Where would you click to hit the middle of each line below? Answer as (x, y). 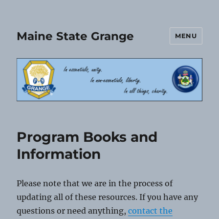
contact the (151, 211)
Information (59, 154)
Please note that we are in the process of (95, 184)
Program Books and (87, 137)
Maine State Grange (76, 36)
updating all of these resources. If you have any (108, 197)
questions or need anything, (73, 211)
